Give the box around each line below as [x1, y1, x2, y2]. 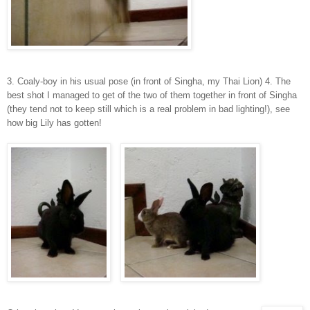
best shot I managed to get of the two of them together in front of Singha [7, 89, 297, 100]
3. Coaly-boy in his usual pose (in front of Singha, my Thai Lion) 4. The [7, 75, 291, 86]
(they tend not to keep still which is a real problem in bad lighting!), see [7, 103, 290, 114]
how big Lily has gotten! [7, 117, 102, 128]
